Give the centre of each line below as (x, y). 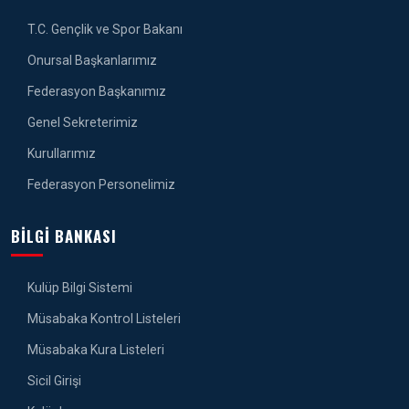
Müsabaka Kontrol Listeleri (103, 319)
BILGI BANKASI (64, 236)
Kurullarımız (60, 154)
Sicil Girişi (53, 381)
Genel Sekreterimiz (81, 123)
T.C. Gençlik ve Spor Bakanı (104, 30)
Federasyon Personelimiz (100, 185)
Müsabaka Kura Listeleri (94, 350)
